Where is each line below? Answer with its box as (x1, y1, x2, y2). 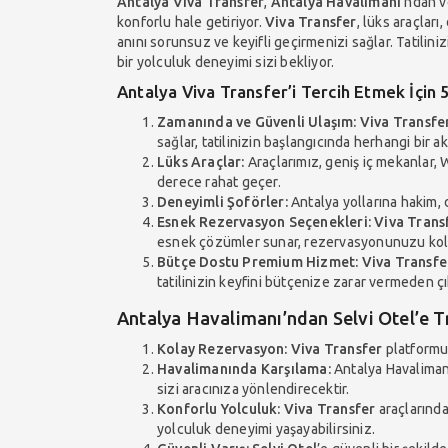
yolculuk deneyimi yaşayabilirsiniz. (157, 420, 375, 437)
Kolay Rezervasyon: (157, 340, 288, 357)
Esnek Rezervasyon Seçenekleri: (157, 213, 371, 230)
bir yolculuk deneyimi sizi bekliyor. (117, 53, 335, 70)
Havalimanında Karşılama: (157, 360, 331, 377)
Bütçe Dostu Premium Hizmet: (157, 253, 359, 270)
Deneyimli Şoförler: (157, 193, 288, 210)
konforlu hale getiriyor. (117, 13, 265, 30)
